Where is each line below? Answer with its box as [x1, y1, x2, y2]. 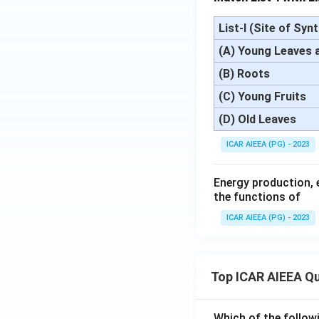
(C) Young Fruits [219, 90, 307, 103]
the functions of [214, 190, 300, 204]
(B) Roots [219, 67, 271, 80]
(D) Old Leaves [219, 113, 297, 126]
